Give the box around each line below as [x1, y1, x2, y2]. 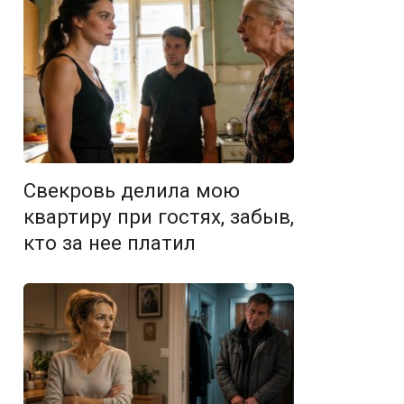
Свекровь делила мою [23, 179, 240, 202]
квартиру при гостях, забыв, [23, 205, 294, 228]
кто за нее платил [23, 231, 196, 254]
